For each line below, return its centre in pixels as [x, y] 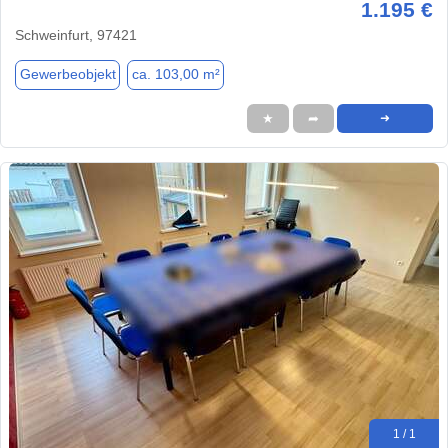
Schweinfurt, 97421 [76, 34]
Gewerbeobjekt [67, 74]
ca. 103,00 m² [175, 74]
